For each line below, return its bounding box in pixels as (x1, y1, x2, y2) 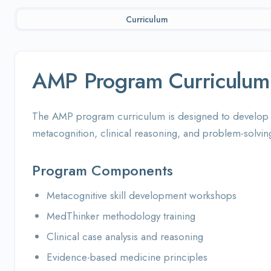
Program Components (32, 160, 173, 181)
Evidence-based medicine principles (47, 250, 207, 264)
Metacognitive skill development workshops (47, 188, 237, 203)
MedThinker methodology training (47, 209, 195, 223)
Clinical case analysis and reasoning (47, 229, 203, 244)
